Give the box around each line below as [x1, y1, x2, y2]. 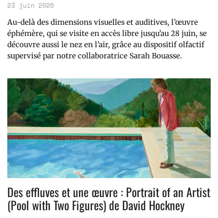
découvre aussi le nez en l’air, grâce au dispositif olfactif [7, 40, 204, 50]
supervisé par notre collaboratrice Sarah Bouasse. [7, 51, 182, 61]
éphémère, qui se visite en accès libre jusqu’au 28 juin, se [7, 29, 207, 38]
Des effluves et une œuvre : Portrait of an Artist [7, 183, 210, 201]
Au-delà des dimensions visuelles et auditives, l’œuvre [7, 18, 198, 27]
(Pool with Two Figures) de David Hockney [7, 196, 184, 214]
